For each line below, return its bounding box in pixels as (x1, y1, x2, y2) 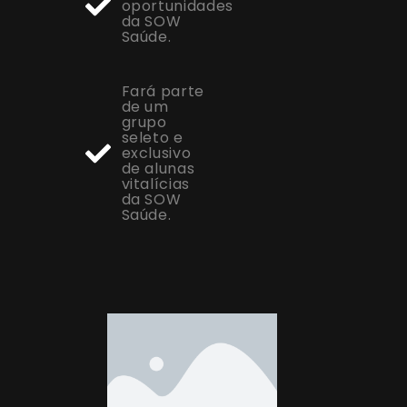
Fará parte (121, 81, 204, 103)
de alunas (121, 158, 195, 180)
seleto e (121, 127, 184, 149)
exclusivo (121, 143, 192, 164)
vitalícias (121, 174, 190, 195)
